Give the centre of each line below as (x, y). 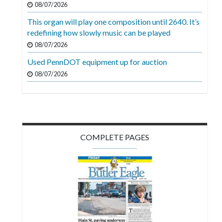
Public (17, 139)
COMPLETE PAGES (115, 137)
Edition (18, 101)
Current (20, 88)
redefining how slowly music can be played (99, 33)
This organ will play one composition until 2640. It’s (113, 22)
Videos (18, 6)
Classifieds (24, 120)
